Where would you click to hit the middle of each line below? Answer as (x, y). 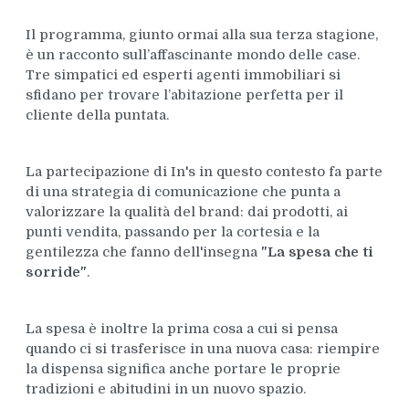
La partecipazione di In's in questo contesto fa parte (204, 172)
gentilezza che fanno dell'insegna (143, 252)
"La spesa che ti (317, 252)
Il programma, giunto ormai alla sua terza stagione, (201, 35)
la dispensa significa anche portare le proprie (183, 369)
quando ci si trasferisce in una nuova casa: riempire (202, 349)
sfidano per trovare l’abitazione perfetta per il (184, 95)
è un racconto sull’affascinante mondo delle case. (192, 55)
